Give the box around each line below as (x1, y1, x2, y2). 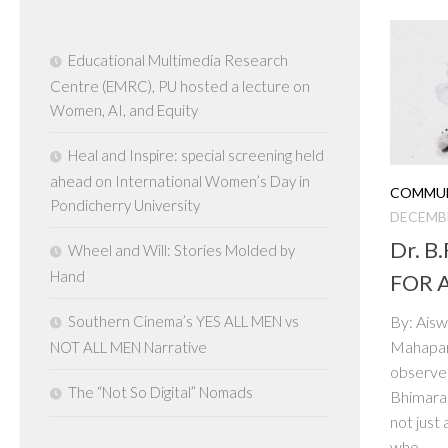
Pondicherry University (50, 196, 200, 214)
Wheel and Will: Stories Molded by (68, 241, 295, 259)
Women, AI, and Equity (50, 101, 198, 119)
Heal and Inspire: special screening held (68, 146, 324, 164)
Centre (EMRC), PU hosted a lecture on (50, 77, 310, 95)
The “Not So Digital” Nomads (68, 383, 253, 401)
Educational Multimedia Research (68, 51, 288, 69)
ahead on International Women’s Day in (50, 172, 310, 190)
